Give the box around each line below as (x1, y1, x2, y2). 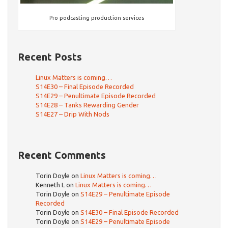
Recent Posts (18, 51, 82, 63)
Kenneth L (36, 181, 65, 189)
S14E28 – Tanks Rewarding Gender (36, 101, 139, 109)
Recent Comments (18, 149, 106, 161)
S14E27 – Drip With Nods (36, 110, 109, 118)
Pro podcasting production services (49, 15, 144, 21)
